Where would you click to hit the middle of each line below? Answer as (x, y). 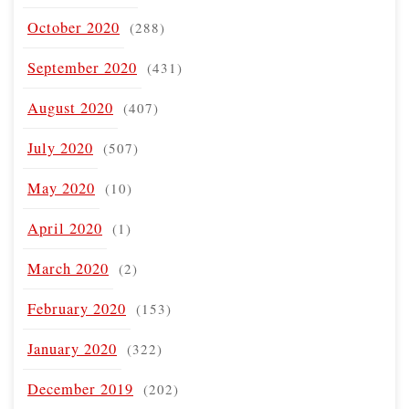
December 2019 (80, 388)
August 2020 (70, 107)
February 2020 (77, 308)
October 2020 (73, 27)
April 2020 (65, 228)
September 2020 (82, 67)
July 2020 (60, 147)
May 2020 (61, 188)
